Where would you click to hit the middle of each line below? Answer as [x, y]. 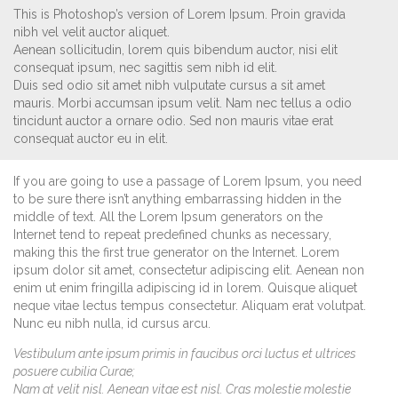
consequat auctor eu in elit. [91, 138]
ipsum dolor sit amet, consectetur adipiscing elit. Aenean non [189, 270]
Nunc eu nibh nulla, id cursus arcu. [112, 323]
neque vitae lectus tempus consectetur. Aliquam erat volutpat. [190, 305]
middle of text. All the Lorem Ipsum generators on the [168, 216]
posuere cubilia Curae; [74, 371]
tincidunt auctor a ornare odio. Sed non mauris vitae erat [173, 120]
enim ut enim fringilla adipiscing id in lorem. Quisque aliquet [185, 287]
